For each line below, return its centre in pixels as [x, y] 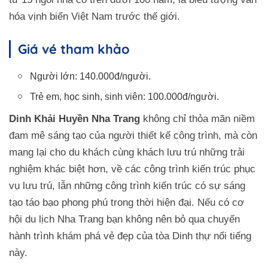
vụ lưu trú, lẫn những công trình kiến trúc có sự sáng [127, 186]
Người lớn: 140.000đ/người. [90, 77]
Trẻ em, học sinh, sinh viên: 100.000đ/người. [124, 97]
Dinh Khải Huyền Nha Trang [74, 119]
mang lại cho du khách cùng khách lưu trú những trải [127, 153]
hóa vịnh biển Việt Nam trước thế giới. [95, 17]
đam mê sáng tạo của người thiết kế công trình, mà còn [133, 136]
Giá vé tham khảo [74, 49]
